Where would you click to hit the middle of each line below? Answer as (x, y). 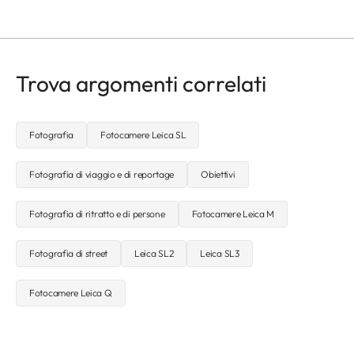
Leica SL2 (154, 254)
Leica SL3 (220, 254)
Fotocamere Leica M (233, 214)
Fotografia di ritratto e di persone (97, 214)
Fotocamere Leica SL (143, 135)
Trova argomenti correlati (141, 84)
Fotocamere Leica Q (71, 293)
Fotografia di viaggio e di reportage (102, 175)
